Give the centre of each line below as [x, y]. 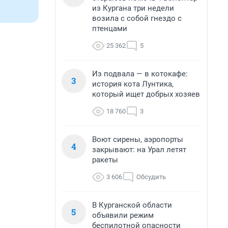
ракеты [105, 160]
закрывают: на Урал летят [139, 150]
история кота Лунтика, [133, 84]
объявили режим [123, 215]
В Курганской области [132, 205]
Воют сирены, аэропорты [138, 139]
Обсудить [151, 177]
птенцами [110, 28]
